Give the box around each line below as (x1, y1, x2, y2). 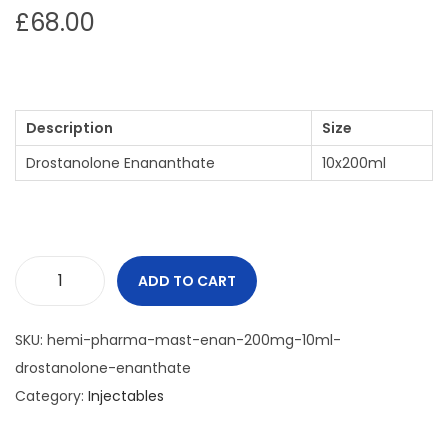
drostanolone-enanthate (15, 358, 191, 379)
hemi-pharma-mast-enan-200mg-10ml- (47, 330, 341, 351)
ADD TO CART (138, 271, 236, 292)
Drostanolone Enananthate (26, 153, 215, 174)
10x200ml (322, 153, 386, 174)
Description (26, 118, 113, 139)
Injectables (88, 386, 164, 407)
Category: (15, 386, 88, 407)
